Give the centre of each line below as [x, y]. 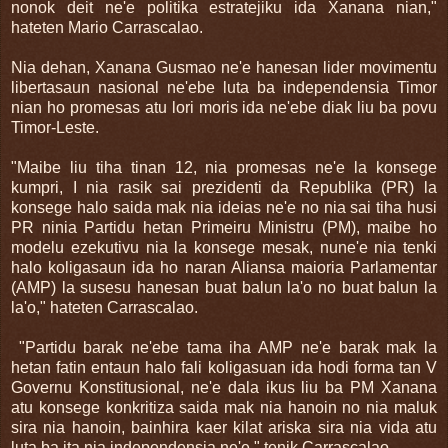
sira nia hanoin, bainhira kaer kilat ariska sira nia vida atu [224, 427]
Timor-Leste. [57, 127]
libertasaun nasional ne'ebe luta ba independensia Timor [224, 87]
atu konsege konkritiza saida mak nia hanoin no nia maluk [224, 407]
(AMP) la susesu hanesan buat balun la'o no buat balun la [224, 287]
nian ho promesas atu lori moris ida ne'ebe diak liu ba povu [224, 107]
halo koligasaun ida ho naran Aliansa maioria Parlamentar [224, 267]
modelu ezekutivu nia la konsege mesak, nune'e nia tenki [224, 247]
